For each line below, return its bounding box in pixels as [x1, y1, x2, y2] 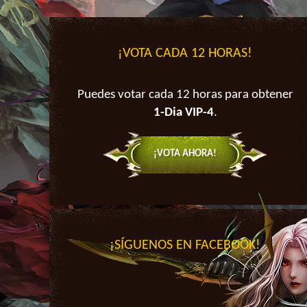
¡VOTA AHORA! [153, 149, 217, 159]
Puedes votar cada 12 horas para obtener [77, 88, 293, 101]
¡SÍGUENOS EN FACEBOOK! [110, 238, 261, 252]
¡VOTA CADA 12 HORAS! [118, 47, 253, 60]
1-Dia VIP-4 [153, 106, 214, 119]
